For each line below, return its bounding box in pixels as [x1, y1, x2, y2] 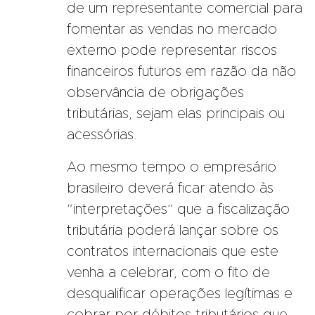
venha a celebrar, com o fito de [67, 265, 270, 280]
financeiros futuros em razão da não [67, 64, 296, 79]
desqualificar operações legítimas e [67, 286, 292, 301]
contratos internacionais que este [67, 244, 278, 259]
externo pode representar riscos [67, 43, 277, 58]
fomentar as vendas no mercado [67, 22, 277, 37]
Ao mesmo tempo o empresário [67, 160, 276, 174]
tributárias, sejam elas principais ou [67, 106, 285, 121]
